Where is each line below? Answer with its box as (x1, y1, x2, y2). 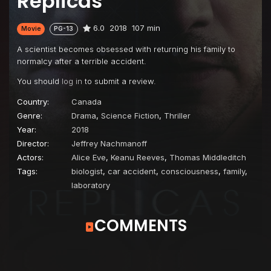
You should (17, 76, 62, 86)
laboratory (71, 180, 110, 190)
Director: (17, 138, 49, 148)
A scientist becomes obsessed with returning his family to (17, 44, 235, 54)
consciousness (161, 166, 218, 176)
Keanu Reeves (111, 152, 165, 162)
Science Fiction (101, 110, 159, 120)
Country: (17, 96, 49, 106)
